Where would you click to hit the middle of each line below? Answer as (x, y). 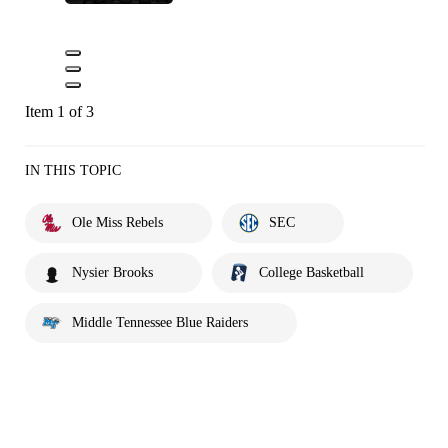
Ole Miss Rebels (117, 222)
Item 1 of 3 (59, 111)
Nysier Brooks (112, 272)
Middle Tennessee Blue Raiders (160, 322)
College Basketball (311, 272)
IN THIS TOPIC (73, 170)
